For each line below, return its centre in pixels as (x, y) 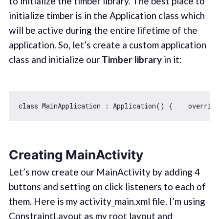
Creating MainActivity (76, 155)
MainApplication (71, 106)
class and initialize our (55, 59)
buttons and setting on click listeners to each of (107, 186)
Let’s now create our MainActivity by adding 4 (104, 172)
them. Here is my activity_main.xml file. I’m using (107, 201)
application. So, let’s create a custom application (107, 44)
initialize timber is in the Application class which (107, 15)
